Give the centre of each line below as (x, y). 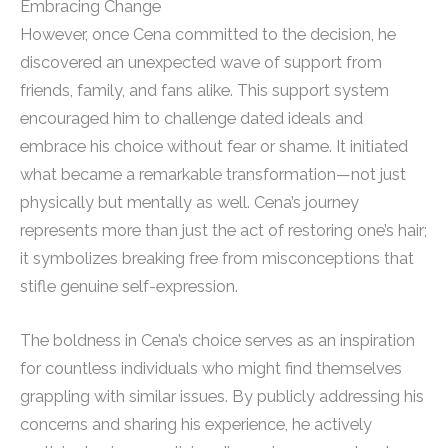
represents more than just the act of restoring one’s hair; (223, 230)
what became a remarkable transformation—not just (213, 174)
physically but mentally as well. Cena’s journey (189, 202)
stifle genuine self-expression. (129, 286)
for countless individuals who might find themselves (211, 368)
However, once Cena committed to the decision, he (208, 34)
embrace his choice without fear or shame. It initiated (214, 146)
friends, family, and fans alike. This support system (204, 90)
